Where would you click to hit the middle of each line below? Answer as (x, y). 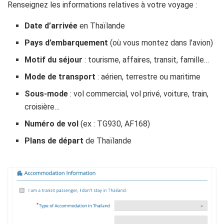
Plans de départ (54, 140)
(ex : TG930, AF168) (114, 123)
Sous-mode (46, 93)
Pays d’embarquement (66, 42)
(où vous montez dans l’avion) (161, 42)
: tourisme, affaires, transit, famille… (146, 59)
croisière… (42, 106)
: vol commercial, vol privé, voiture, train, (138, 93)
